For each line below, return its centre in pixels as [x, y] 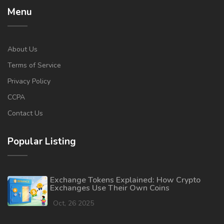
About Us [22, 49]
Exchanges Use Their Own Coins [110, 188]
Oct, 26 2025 [73, 203]
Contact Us [25, 113]
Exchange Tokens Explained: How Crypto [125, 180]
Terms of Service [34, 65]
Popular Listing [42, 142]
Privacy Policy [29, 81]
